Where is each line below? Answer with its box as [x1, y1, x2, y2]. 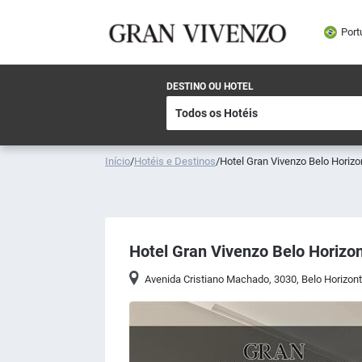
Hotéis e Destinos [134, 155, 216, 167]
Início [105, 155, 130, 167]
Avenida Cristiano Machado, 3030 [145, 273, 297, 285]
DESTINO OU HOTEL [166, 81, 254, 92]
